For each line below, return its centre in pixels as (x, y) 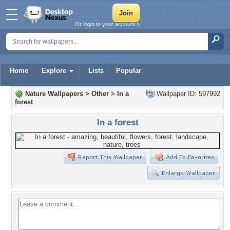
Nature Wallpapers (54, 94)
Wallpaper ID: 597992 (187, 94)
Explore (54, 71)
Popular (129, 71)
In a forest (118, 122)
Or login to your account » (107, 24)
